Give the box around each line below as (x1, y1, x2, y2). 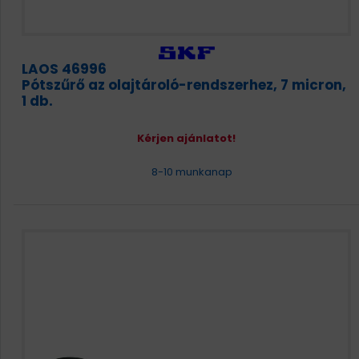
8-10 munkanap (148, 164, 232, 179)
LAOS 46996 (22, 59, 107, 79)
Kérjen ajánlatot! (137, 131, 236, 146)
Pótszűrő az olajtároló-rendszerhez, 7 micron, (22, 75, 346, 95)
